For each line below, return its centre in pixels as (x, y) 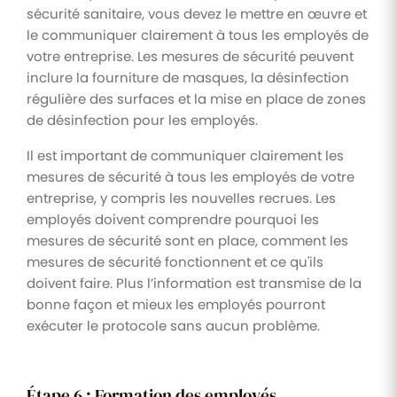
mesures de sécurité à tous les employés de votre (191, 176)
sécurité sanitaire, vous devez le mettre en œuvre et (197, 13)
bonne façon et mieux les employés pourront (176, 304)
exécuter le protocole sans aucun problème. (173, 325)
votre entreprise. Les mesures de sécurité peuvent (190, 56)
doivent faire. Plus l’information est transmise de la (194, 283)
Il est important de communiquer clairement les (185, 155)
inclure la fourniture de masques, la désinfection (188, 77)
